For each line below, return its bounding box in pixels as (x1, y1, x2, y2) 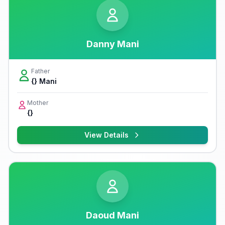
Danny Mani (86, 39, 139, 49)
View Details (84, 131, 129, 139)
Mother (27, 99, 48, 106)
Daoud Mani (86, 210, 139, 220)
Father (31, 67, 50, 75)
